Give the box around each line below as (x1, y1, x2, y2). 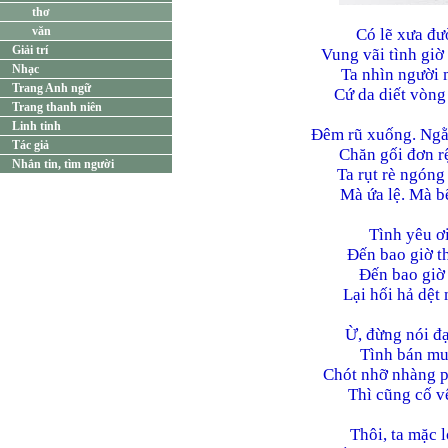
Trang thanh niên (12, 100, 102, 114)
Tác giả (12, 138, 49, 152)
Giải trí (12, 43, 48, 57)
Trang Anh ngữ (12, 81, 91, 95)
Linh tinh (12, 119, 61, 133)
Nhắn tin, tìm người (12, 157, 114, 171)
